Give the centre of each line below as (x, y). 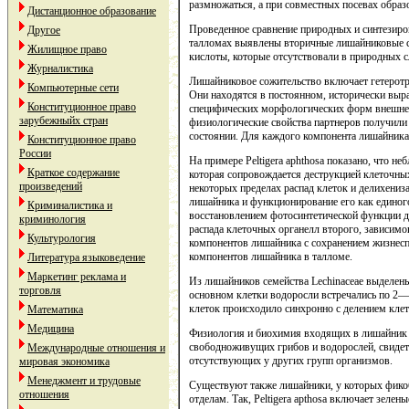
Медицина (51, 329)
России (35, 153)
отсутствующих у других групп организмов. (291, 361)
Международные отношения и (96, 348)
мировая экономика (64, 362)
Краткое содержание (73, 173)
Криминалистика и (70, 205)
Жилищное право (67, 49)
